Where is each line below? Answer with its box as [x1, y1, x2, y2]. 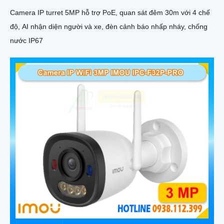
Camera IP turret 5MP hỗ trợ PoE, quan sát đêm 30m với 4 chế [10, 8, 210, 16]
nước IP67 [10, 36, 43, 44]
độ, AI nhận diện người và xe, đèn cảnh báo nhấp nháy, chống [10, 22, 207, 30]
